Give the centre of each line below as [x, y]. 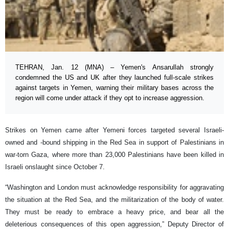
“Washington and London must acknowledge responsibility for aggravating [114, 187]
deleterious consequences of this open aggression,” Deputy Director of [114, 224]
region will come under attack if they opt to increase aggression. [110, 98]
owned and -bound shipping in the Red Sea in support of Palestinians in [114, 142]
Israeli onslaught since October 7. [56, 167]
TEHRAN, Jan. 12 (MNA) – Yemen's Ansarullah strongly [114, 67]
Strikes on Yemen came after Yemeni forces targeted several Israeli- [114, 130]
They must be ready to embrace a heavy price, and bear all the [114, 212]
